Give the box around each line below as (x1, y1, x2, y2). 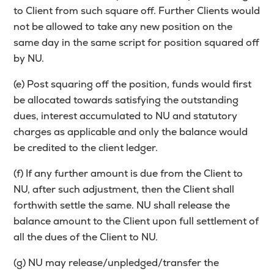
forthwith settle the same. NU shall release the (13, 199, 231, 212)
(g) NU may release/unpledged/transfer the (13, 256, 220, 270)
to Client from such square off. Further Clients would (13, 4, 261, 18)
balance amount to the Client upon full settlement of (13, 215, 259, 228)
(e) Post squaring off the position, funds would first (13, 78, 252, 91)
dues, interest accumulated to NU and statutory (13, 109, 238, 123)
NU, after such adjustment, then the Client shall (13, 183, 235, 196)
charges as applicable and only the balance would (13, 125, 248, 139)
